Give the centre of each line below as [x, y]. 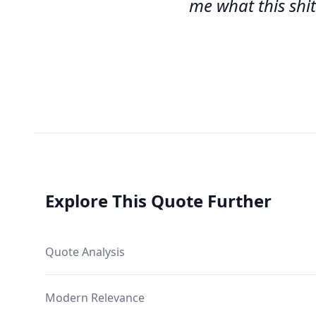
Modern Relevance [95, 298]
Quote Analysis [85, 252]
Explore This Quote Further [158, 201]
